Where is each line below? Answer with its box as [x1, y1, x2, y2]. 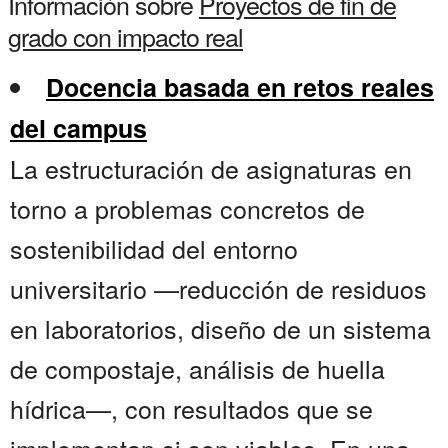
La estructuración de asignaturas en [10, 150, 412, 187]
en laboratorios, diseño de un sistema [10, 310, 431, 347]
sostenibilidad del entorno [10, 230, 298, 267]
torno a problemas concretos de [10, 190, 365, 227]
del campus [10, 110, 147, 147]
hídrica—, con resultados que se [10, 390, 373, 427]
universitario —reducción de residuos [10, 270, 427, 307]
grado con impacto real [8, 18, 243, 55]
